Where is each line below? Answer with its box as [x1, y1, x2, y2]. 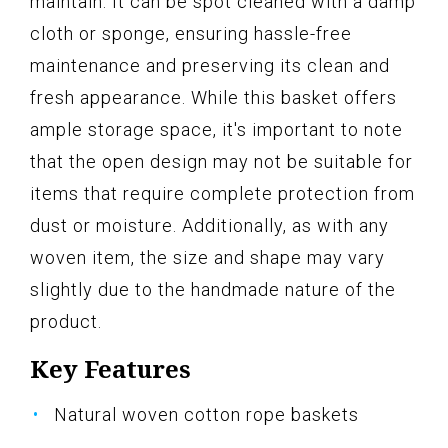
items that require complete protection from [30, 183, 415, 205]
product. [30, 311, 102, 333]
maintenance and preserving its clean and [30, 55, 390, 77]
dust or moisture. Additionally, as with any [30, 215, 389, 237]
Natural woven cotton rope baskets [54, 404, 359, 426]
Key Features [30, 352, 191, 386]
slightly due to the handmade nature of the [30, 279, 396, 301]
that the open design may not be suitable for [30, 151, 413, 173]
